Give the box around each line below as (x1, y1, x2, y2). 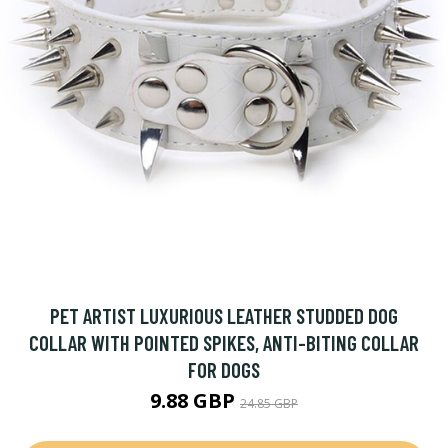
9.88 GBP (150, 387, 240, 414)
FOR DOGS (188, 357, 260, 382)
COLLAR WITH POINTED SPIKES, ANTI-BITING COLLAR (29, 330, 419, 355)
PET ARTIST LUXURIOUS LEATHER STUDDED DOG (50, 303, 398, 328)
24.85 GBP (240, 395, 298, 412)
